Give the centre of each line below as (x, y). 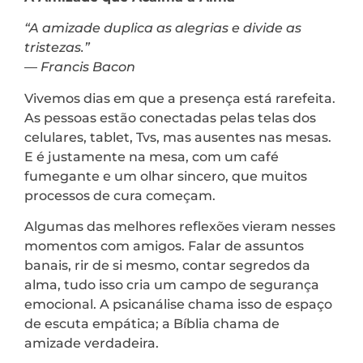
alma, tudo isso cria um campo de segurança (172, 284)
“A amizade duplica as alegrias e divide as (163, 28)
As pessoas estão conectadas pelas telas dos (170, 117)
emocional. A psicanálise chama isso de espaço (178, 304)
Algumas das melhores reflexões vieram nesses (180, 226)
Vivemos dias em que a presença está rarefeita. (180, 98)
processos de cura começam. (120, 195)
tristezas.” (57, 48)
